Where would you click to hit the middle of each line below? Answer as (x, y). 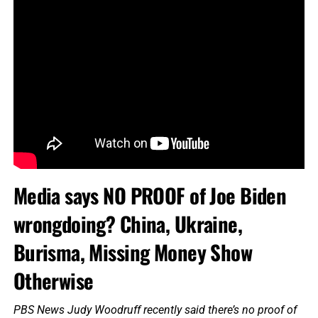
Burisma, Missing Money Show (133, 252)
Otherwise (53, 281)
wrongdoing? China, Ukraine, (128, 224)
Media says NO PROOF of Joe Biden (150, 196)
